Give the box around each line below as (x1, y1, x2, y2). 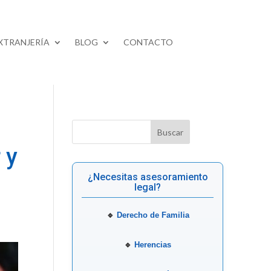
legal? (134, 181, 162, 194)
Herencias (134, 240, 172, 250)
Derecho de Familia (116, 211, 189, 220)
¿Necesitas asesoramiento (87, 171, 208, 183)
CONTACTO (123, 37, 173, 48)
